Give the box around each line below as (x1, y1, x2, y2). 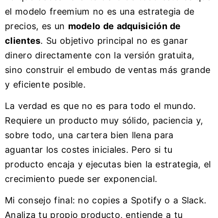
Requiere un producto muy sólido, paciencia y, (5, 115, 203, 126)
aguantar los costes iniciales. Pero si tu (5, 145, 173, 155)
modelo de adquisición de (68, 20, 181, 31)
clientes (5, 35, 41, 46)
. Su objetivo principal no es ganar (40, 35, 188, 46)
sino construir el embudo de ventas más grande (5, 64, 211, 75)
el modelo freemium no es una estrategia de (5, 6, 195, 17)
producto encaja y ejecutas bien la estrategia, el (5, 159, 211, 170)
